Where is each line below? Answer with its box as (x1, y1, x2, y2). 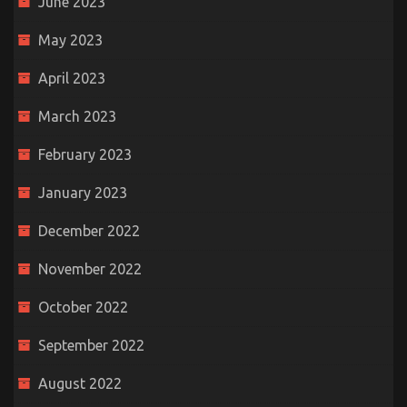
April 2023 (38, 70, 105, 87)
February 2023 (38, 146, 132, 164)
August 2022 (38, 375, 122, 392)
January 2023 (38, 184, 127, 202)
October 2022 (38, 299, 128, 316)
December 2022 (38, 223, 140, 240)
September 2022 (38, 337, 144, 354)
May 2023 (38, 32, 103, 49)
